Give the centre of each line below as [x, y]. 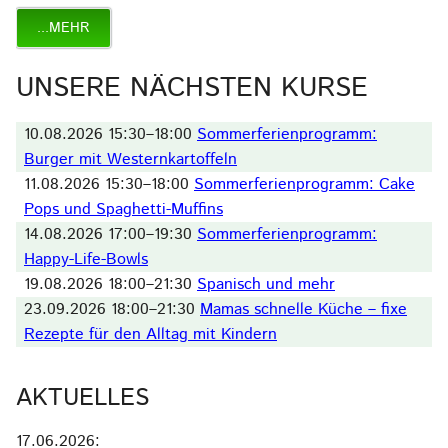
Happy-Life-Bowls [86, 259]
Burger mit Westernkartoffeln [130, 159]
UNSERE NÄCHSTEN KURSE [192, 88]
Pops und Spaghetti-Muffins [123, 209]
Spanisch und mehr [266, 284]
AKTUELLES [82, 398]
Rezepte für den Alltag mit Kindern [150, 334]
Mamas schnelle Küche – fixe [303, 309]
